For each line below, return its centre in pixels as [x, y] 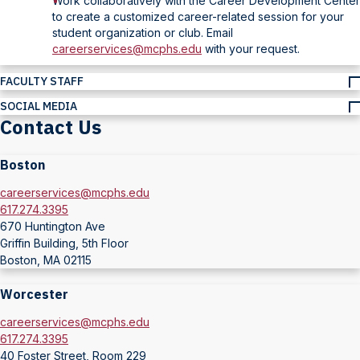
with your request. [251, 49]
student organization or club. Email [143, 33]
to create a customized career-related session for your [198, 16]
